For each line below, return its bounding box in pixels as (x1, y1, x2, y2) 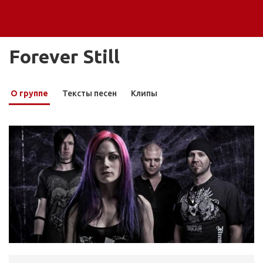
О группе (11, 89, 48, 98)
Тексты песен (62, 89, 117, 98)
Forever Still (9, 46, 120, 67)
